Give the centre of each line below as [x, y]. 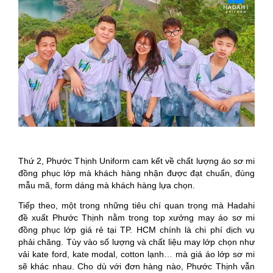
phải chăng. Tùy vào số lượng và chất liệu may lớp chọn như [136, 242]
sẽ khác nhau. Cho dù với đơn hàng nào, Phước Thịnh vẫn [136, 267]
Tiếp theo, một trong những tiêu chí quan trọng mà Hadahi [136, 206]
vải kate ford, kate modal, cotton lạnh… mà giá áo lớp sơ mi [136, 254]
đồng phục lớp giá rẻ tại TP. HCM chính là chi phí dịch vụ [136, 230]
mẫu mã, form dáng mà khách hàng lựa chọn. [107, 186]
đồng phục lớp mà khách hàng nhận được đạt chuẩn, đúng [136, 173]
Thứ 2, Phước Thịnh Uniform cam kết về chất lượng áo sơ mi [136, 161]
